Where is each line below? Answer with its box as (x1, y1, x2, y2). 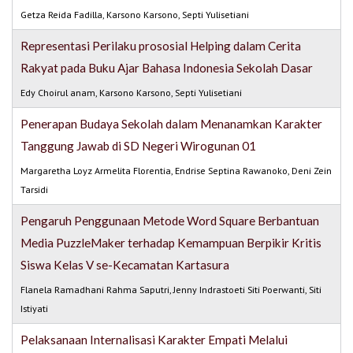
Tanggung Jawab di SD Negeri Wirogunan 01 (20, 139, 257, 154)
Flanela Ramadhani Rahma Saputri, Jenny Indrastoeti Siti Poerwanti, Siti (20, 284, 322, 296)
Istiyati (20, 303, 49, 315)
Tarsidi (20, 184, 49, 196)
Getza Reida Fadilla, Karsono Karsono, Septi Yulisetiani (20, 9, 250, 21)
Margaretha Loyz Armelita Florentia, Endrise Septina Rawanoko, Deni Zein (20, 165, 333, 177)
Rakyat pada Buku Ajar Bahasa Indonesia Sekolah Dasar (20, 61, 314, 76)
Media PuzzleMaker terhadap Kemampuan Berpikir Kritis (20, 236, 322, 251)
